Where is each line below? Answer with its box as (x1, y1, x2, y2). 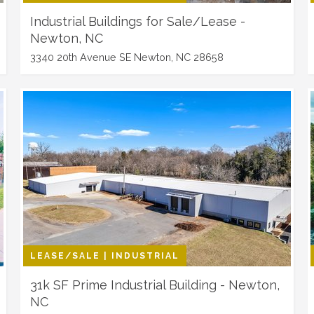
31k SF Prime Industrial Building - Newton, (30, 278, 280, 292)
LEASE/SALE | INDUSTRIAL (30, 251, 180, 261)
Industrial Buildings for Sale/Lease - (30, 14, 246, 29)
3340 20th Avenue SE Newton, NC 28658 (30, 51, 224, 63)
